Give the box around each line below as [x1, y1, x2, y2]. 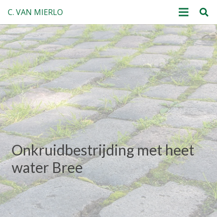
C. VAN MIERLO [8, 7, 63, 17]
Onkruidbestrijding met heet [12, 141, 194, 159]
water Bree [12, 158, 83, 176]
